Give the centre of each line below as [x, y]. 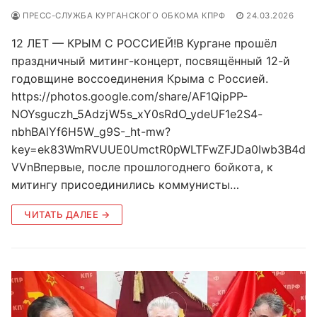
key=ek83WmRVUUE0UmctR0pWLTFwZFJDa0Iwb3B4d [158, 149]
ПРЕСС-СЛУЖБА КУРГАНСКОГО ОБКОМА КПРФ [122, 15]
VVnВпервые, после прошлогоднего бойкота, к [142, 167]
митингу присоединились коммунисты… [125, 184]
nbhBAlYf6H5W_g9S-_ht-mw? [91, 131]
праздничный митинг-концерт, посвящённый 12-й [151, 60]
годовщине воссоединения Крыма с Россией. [140, 78]
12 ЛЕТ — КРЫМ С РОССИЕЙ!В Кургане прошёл [144, 43]
